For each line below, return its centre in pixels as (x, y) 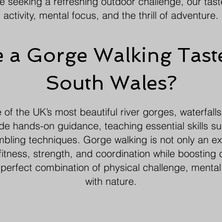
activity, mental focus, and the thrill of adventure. (111, 15)
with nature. (111, 181)
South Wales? (111, 83)
